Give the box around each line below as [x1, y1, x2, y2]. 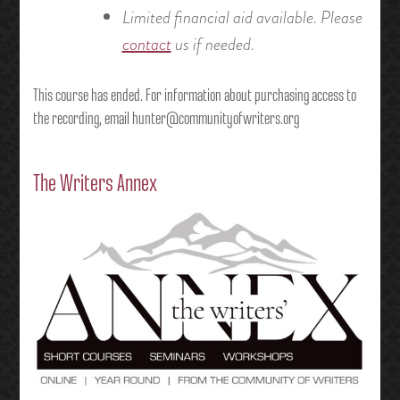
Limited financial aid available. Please [121, 4, 362, 31]
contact [121, 31, 171, 58]
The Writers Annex [32, 172, 157, 198]
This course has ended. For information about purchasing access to [32, 87, 356, 106]
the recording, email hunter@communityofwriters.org [32, 111, 299, 129]
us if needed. [171, 31, 254, 58]
